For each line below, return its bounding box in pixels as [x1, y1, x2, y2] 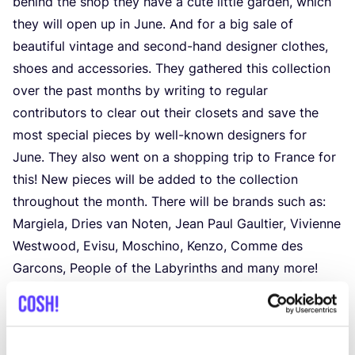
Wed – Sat [44, 328, 101, 347]
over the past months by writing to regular [13, 82, 268, 98]
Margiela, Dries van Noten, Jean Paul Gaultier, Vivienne [13, 215, 341, 231]
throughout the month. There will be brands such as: [13, 193, 326, 209]
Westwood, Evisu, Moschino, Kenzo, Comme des [13, 237, 303, 254]
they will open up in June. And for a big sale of [13, 15, 293, 32]
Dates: [13, 281, 51, 298]
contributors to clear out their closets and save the [13, 104, 319, 120]
